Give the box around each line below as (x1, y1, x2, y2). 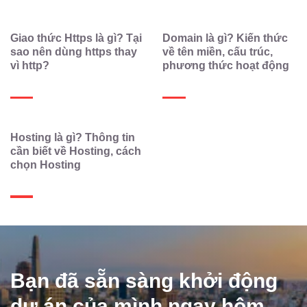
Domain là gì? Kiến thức (162, 32, 288, 45)
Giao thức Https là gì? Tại (10, 32, 142, 45)
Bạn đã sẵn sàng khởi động (10, 269, 278, 292)
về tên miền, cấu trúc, (162, 46, 273, 58)
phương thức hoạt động (162, 60, 290, 72)
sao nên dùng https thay (10, 46, 137, 58)
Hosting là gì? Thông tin (10, 131, 135, 143)
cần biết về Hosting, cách (10, 145, 141, 157)
